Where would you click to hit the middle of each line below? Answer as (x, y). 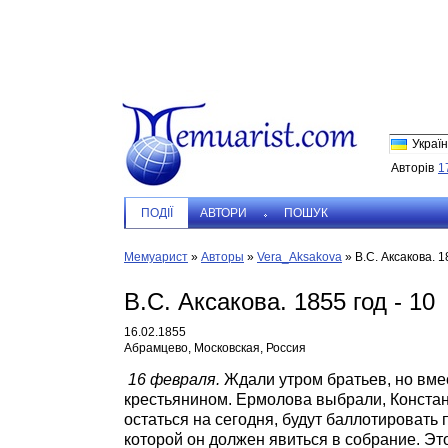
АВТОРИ (223, 213)
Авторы (222, 257)
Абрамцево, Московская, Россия (215, 348)
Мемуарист (156, 257)
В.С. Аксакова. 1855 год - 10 (279, 301)
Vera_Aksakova (299, 257)
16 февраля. (174, 379)
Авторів (412, 168)
